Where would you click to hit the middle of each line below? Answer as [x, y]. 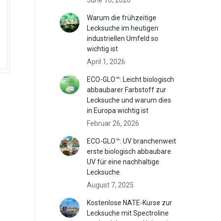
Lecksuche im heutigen [123, 28]
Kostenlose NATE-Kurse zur [130, 203]
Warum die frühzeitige [122, 18]
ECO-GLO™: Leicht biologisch [131, 79]
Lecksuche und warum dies [129, 100]
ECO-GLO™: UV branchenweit [132, 141]
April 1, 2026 [106, 61]
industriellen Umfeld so [123, 38]
